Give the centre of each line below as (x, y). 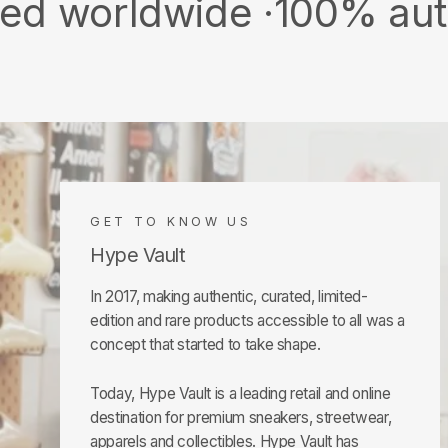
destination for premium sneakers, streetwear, (241, 417)
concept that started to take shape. (205, 344)
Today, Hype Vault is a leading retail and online (240, 393)
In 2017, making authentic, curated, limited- (229, 296)
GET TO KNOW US (171, 221)
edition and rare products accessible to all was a (247, 320)
